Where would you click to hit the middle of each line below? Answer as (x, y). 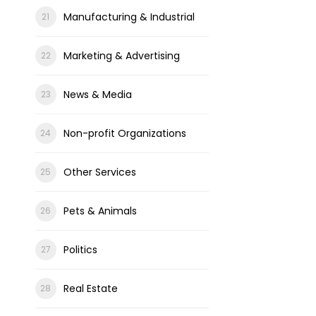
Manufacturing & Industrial (129, 17)
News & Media (97, 95)
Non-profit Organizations (124, 133)
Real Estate (90, 288)
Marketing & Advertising (121, 56)
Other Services (99, 172)
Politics (80, 250)
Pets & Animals (100, 211)
